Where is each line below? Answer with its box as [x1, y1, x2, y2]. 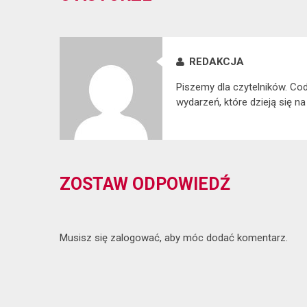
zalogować [110, 232, 160, 245]
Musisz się [60, 232, 110, 245]
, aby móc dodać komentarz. [160, 232, 288, 245]
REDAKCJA [188, 56, 244, 69]
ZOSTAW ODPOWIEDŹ [60, 174, 230, 195]
